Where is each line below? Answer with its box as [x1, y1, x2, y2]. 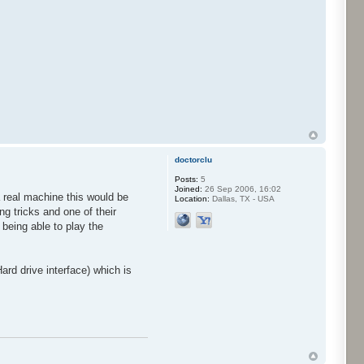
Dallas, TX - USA [209, 194, 275, 204]
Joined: [174, 184, 202, 194]
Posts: [174, 175, 198, 184]
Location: [174, 194, 210, 204]
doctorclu [174, 155, 212, 165]
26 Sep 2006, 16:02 [201, 184, 281, 194]
